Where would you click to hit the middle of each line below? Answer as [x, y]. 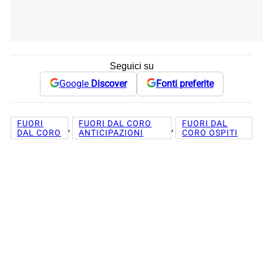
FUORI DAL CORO [115, 123]
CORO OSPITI [210, 132]
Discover [109, 84]
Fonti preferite [185, 84]
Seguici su [131, 66]
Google [75, 84]
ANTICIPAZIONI [111, 132]
